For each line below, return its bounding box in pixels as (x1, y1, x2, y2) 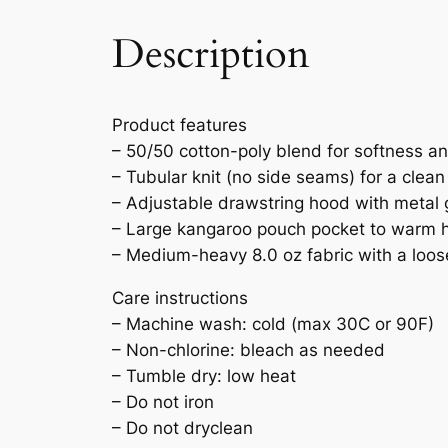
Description (112, 27, 310, 83)
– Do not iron (112, 392, 214, 413)
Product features (112, 115, 247, 136)
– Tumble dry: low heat (112, 366, 296, 387)
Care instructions (112, 288, 248, 309)
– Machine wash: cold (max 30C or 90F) (112, 314, 434, 335)
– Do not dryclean (112, 418, 253, 439)
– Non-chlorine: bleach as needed (112, 340, 385, 361)
